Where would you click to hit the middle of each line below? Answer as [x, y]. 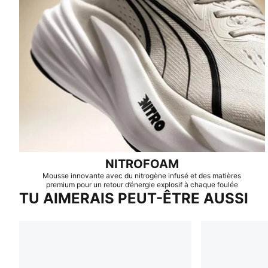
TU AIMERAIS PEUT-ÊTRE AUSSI [134, 198]
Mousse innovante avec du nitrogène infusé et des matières [142, 175]
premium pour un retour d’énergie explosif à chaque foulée [142, 184]
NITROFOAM [142, 164]
